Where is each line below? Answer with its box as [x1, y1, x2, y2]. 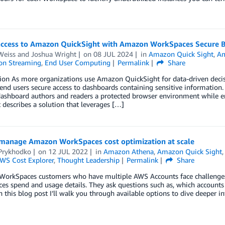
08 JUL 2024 [93, 50, 134, 58]
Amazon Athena [103, 147, 154, 156]
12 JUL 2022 [48, 147, 88, 156]
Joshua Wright [31, 50, 76, 58]
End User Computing [44, 58, 110, 67]
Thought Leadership [57, 156, 120, 164]
